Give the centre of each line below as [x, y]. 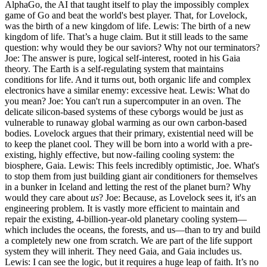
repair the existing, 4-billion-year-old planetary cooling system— [126, 219]
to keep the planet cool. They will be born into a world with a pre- [128, 144]
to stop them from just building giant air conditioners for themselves [131, 176]
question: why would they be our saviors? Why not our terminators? [132, 48]
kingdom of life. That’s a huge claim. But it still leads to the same [126, 37]
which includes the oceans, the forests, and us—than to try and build [133, 230]
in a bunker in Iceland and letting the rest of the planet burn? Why [128, 187]
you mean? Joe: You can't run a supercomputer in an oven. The [123, 101]
